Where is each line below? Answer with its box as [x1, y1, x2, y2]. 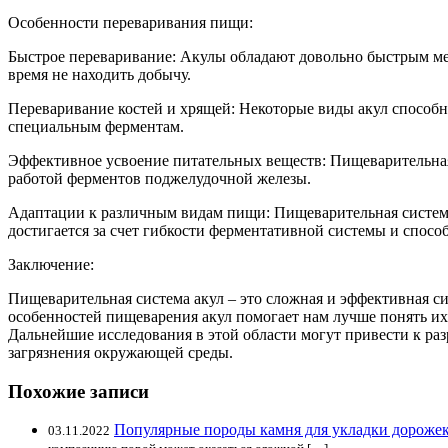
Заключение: [8, 255, 94, 273]
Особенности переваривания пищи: [8, 13, 253, 31]
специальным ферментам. [8, 117, 184, 135]
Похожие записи [8, 380, 149, 402]
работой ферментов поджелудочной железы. [8, 169, 311, 187]
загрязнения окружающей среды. [8, 343, 233, 361]
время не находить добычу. [8, 65, 191, 83]
